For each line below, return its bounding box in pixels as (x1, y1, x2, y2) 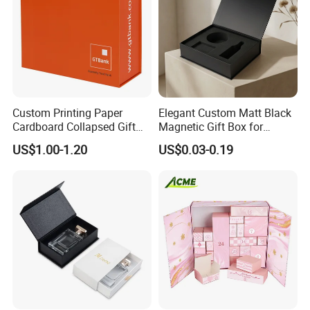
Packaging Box (12, 132, 86, 148)
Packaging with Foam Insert (158, 132, 295, 148)
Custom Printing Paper (12, 104, 123, 120)
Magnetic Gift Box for (158, 118, 263, 134)
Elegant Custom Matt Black (158, 104, 291, 120)
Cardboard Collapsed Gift (12, 118, 136, 134)
